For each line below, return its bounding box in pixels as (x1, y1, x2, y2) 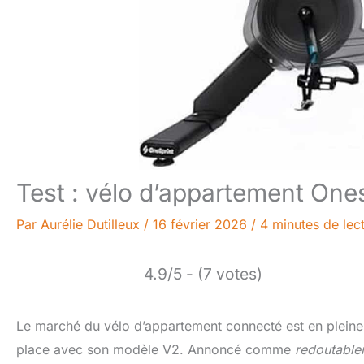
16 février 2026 (153, 216, 251, 232)
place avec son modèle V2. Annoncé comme (16, 341, 295, 357)
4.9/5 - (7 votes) (144, 264, 262, 284)
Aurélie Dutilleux (41, 216, 144, 232)
